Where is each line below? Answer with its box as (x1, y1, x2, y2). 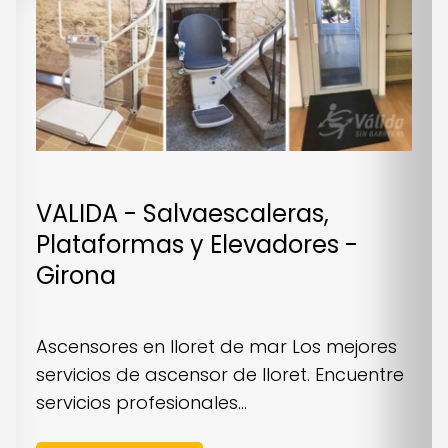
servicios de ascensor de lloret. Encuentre (36, 362, 404, 388)
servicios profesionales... (36, 390, 247, 416)
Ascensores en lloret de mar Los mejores (36, 334, 397, 360)
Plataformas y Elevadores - (36, 228, 358, 262)
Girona (36, 259, 116, 293)
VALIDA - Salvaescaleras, (36, 197, 329, 231)
